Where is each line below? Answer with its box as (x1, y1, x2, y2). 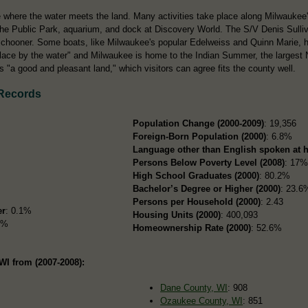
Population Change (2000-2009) (133, 118, 265, 129)
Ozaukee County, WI (160, 296, 243, 307)
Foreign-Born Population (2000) (133, 131, 267, 142)
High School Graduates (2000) (133, 170, 260, 181)
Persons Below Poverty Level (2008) (133, 157, 285, 168)
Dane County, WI (160, 283, 228, 294)
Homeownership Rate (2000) (133, 223, 252, 234)
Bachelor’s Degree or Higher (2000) (133, 184, 281, 195)
